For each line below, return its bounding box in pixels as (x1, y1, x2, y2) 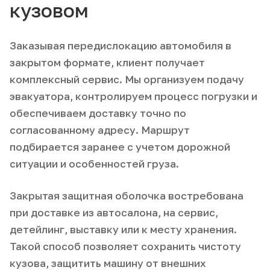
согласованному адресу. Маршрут (10, 123, 190, 136)
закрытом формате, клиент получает (10, 55, 205, 69)
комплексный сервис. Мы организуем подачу (10, 72, 244, 86)
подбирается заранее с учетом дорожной (10, 140, 230, 153)
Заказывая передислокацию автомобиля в (10, 39, 231, 52)
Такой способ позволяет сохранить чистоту (10, 239, 241, 253)
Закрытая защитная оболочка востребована (10, 189, 243, 202)
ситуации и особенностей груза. (10, 157, 179, 170)
